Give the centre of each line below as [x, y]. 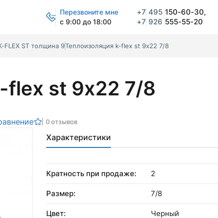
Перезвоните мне [89, 12]
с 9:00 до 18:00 [86, 22]
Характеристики [79, 137]
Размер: [61, 193]
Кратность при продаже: [91, 173]
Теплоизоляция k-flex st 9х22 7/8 [117, 46]
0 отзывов [62, 122]
